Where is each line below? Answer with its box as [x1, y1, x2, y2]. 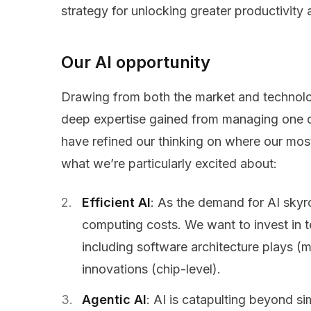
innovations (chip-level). [82, 262, 221, 277]
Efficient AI [82, 195, 151, 210]
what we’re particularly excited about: [61, 156, 280, 171]
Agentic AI [82, 292, 146, 308]
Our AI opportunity [61, 52, 210, 73]
